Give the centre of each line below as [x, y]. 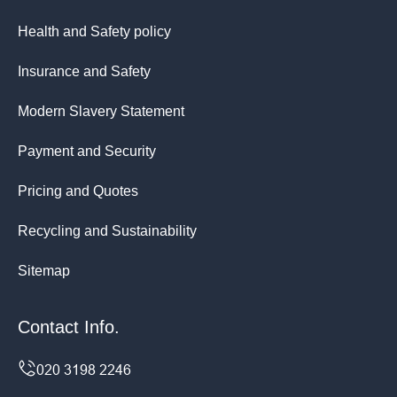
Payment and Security [87, 152]
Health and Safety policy [94, 32]
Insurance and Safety [84, 72]
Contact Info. [69, 327]
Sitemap [44, 271]
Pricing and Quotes [78, 191]
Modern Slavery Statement [101, 112]
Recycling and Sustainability [107, 231]
